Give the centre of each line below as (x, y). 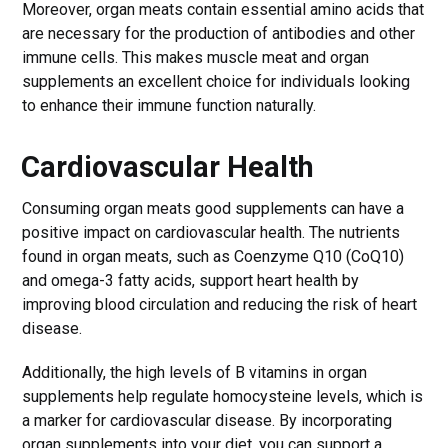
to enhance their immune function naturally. (169, 105)
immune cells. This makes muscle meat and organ (196, 57)
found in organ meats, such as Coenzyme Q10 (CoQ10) (213, 256)
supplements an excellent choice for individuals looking (216, 81)
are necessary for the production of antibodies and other (219, 33)
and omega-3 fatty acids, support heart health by (191, 280)
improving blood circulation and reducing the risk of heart (220, 304)
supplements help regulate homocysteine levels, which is (223, 396)
